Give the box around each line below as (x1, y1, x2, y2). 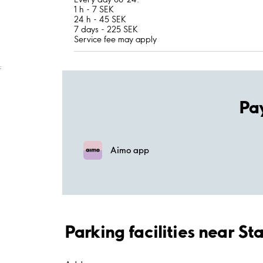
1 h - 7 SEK (74, 4, 114, 15)
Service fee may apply (74, 33, 157, 45)
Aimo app (110, 145, 149, 156)
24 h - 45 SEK (74, 14, 126, 25)
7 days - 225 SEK (74, 23, 138, 35)
